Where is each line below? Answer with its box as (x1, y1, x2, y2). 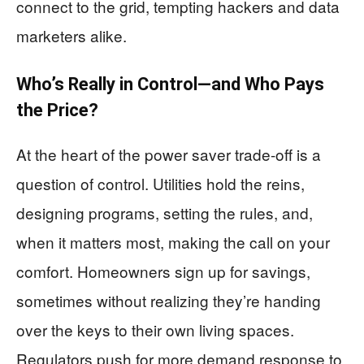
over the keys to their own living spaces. (16, 318, 294, 340)
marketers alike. (16, 24, 127, 46)
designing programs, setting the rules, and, (16, 201, 313, 223)
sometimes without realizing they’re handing (16, 289, 321, 311)
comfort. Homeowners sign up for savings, (16, 260, 310, 282)
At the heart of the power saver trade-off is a (16, 143, 321, 165)
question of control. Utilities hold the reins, (16, 172, 305, 194)
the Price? (16, 100, 98, 120)
